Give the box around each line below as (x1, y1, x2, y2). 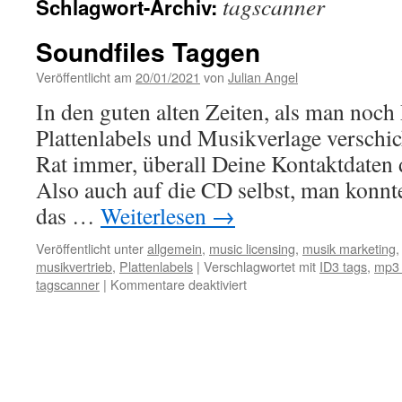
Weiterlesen (100, 200, 212, 231)
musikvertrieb (36, 257, 112, 275)
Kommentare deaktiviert (110, 275, 247, 293)
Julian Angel (228, 67, 298, 86)
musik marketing (302, 239, 396, 258)
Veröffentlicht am (36, 67, 132, 86)
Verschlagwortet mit (204, 257, 316, 275)
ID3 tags (319, 257, 367, 275)
